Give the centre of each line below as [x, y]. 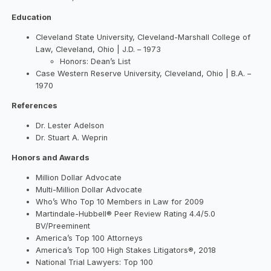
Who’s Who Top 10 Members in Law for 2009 [120, 201]
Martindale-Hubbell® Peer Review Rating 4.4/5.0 [126, 214]
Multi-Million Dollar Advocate [89, 189]
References [35, 105]
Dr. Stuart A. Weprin [72, 137]
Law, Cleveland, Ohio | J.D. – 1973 [99, 50]
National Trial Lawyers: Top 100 [95, 262]
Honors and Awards [51, 157]
